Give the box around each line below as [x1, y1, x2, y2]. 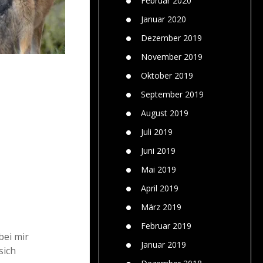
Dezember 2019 [141, 32, 202, 43]
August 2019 [141, 107, 188, 119]
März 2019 [141, 201, 181, 213]
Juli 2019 [141, 126, 173, 137]
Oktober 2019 [141, 69, 193, 81]
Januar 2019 [141, 238, 186, 250]
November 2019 [141, 50, 203, 62]
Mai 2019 [141, 163, 176, 175]
